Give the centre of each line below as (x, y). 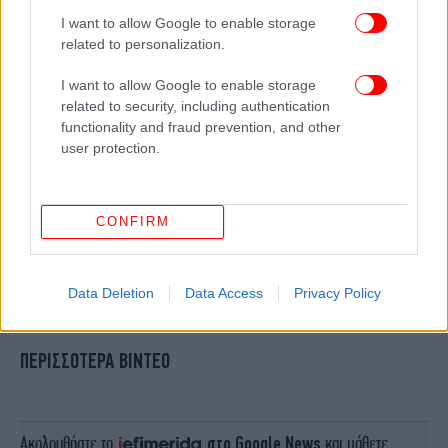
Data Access (223, 292)
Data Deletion (110, 292)
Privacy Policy (337, 292)
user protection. (110, 147)
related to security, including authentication (195, 105)
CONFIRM (132, 221)
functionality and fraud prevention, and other (201, 126)
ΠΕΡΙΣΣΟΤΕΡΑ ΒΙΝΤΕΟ (95, 361)
